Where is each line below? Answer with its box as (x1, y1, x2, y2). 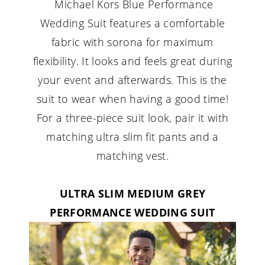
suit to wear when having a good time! (36, 92, 229, 106)
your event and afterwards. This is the (38, 73, 227, 88)
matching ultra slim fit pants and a (46, 130, 219, 144)
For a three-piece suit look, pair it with (36, 111, 229, 125)
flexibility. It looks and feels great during (33, 54, 232, 69)
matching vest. (96, 148, 169, 163)
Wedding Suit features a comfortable (40, 16, 225, 31)
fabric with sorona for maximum (51, 35, 214, 50)
